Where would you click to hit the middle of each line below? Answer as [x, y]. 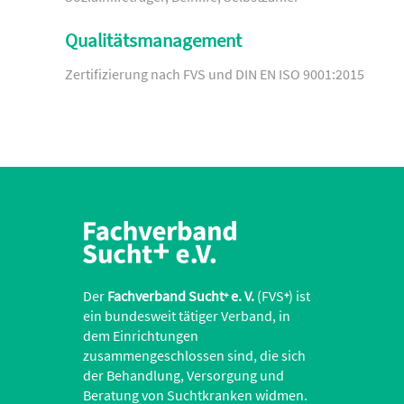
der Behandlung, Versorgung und [184, 376]
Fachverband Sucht [165, 296]
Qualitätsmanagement [153, 41]
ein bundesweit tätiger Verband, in [187, 316]
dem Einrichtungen [141, 336]
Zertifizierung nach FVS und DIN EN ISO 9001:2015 [215, 73]
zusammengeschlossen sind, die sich [194, 356]
